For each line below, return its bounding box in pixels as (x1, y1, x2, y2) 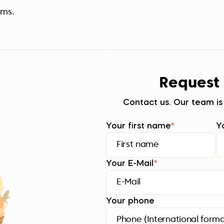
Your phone (106, 197, 154, 205)
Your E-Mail (106, 159, 153, 168)
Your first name (106, 122, 170, 130)
